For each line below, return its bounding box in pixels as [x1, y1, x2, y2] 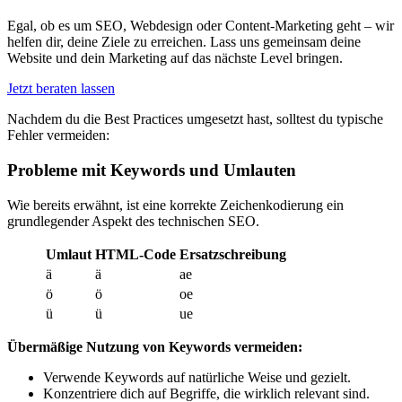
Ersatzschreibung [179, 246, 286, 262]
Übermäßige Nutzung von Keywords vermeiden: [7, 338, 302, 354]
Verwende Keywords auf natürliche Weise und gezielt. [43, 369, 351, 385]
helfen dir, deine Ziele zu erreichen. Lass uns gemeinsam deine [7, 34, 361, 50]
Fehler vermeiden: [7, 127, 109, 144]
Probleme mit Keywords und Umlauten [7, 160, 296, 179]
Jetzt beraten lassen [7, 81, 115, 97]
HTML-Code [95, 246, 176, 262]
